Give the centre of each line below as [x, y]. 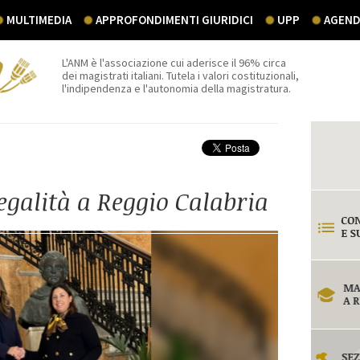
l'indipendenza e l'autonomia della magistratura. [177, 88]
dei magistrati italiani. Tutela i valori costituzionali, [181, 76]
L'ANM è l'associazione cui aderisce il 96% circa [174, 63]
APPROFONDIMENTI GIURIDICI [174, 20]
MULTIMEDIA [39, 20]
